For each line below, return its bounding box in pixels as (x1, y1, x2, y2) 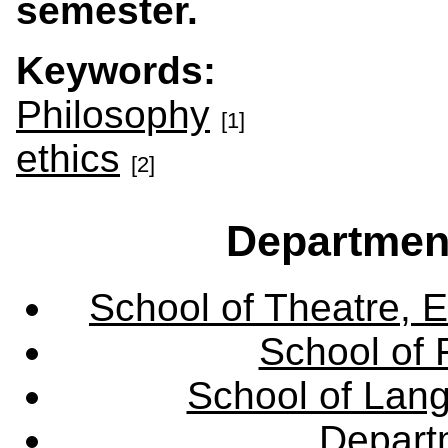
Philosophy (16, 93, 210, 137)
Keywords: (16, 49, 227, 93)
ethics (16, 137, 120, 181)
